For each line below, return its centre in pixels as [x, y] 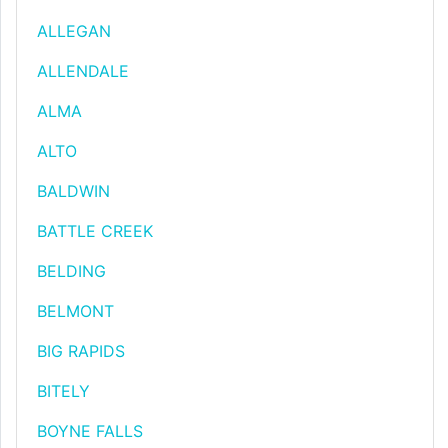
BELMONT [75, 311]
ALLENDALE [83, 71]
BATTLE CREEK [95, 231]
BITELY [63, 391]
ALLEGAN [74, 31]
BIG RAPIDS [81, 351]
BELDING [71, 271]
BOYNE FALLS [90, 431]
